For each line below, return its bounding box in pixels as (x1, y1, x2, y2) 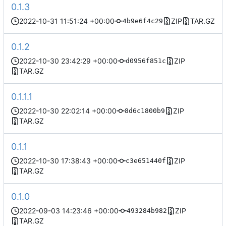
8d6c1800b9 (125, 107, 165, 115)
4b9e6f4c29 (123, 17, 163, 25)
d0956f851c (126, 57, 166, 65)
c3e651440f (126, 157, 166, 165)
